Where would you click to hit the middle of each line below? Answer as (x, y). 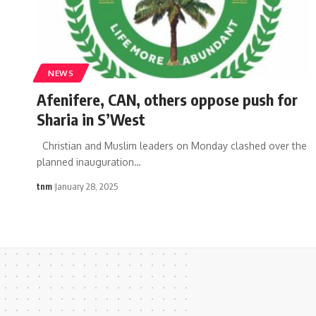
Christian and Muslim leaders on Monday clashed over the (172, 145)
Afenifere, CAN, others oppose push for (167, 99)
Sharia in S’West (91, 119)
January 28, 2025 (87, 186)
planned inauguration (85, 162)
